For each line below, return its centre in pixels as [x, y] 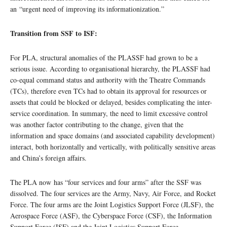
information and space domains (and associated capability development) [112, 136]
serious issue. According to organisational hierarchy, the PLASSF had [110, 69]
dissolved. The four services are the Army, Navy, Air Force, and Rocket [113, 194]
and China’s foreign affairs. [48, 158]
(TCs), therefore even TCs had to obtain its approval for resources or [108, 91]
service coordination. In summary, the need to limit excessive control [109, 113]
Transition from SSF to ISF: [54, 33]
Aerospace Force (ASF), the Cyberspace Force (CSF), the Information [111, 216]
